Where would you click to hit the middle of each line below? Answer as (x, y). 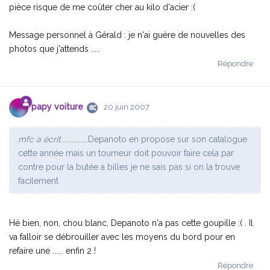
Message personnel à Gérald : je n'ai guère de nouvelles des (127, 35)
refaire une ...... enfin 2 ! (52, 250)
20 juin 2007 (127, 107)
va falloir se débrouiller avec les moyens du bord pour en (122, 237)
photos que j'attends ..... (55, 49)
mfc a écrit (39, 139)
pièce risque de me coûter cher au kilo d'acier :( (102, 7)
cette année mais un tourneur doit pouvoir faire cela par (126, 153)
